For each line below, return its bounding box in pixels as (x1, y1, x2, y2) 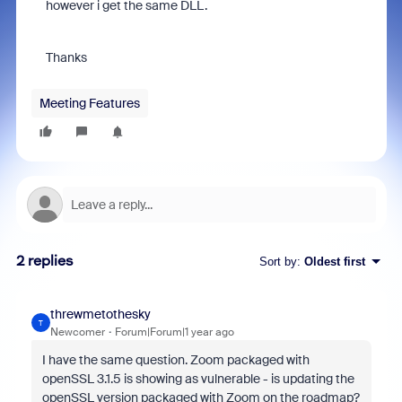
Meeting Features (39, 95, 140, 111)
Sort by (258, 254, 297, 268)
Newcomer (49, 325, 105, 339)
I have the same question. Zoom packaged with (41, 352, 310, 368)
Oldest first (303, 254, 365, 268)
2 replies (15, 252, 74, 269)
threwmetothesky (49, 306, 151, 322)
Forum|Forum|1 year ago (114, 325, 234, 339)
